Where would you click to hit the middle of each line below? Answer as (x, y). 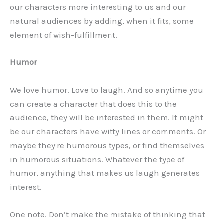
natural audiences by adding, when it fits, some (102, 21)
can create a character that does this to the (93, 103)
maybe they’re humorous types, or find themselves (107, 145)
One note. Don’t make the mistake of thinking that (108, 214)
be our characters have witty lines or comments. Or (108, 131)
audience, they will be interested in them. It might (107, 117)
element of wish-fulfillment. (64, 35)
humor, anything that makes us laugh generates (105, 173)
